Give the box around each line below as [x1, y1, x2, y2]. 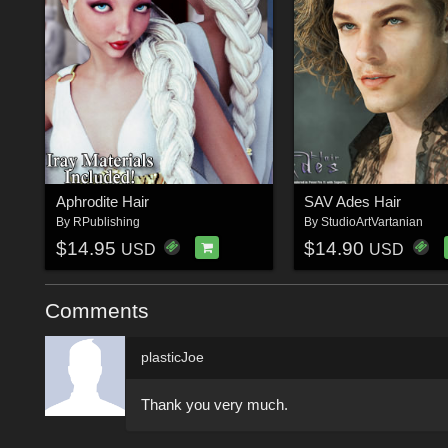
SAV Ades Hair [304, 193, 402, 211]
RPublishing [72, 215, 140, 230]
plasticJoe [141, 348, 204, 365]
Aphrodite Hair [55, 193, 149, 211]
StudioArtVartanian [321, 215, 424, 230]
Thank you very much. [141, 395, 288, 413]
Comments [45, 298, 149, 322]
